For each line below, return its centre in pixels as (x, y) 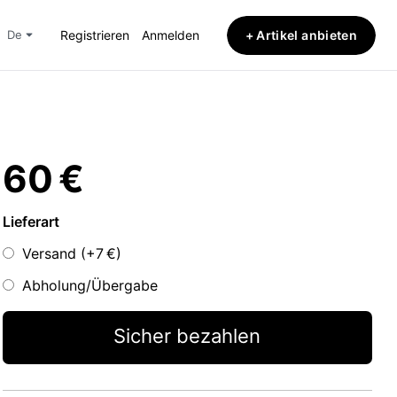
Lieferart (31, 222)
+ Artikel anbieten (301, 35)
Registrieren (94, 35)
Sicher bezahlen (187, 336)
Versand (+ (59, 254)
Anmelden (170, 35)
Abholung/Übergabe (90, 286)
